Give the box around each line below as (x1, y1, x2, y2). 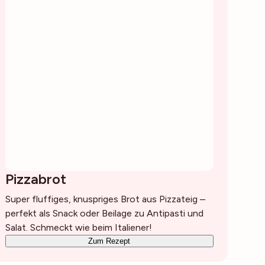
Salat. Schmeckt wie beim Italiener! (5, 222, 152, 233)
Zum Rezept (88, 237, 131, 245)
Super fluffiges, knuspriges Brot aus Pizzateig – (5, 193, 205, 205)
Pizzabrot (5, 170, 66, 188)
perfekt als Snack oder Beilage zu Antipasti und (5, 208, 203, 219)
